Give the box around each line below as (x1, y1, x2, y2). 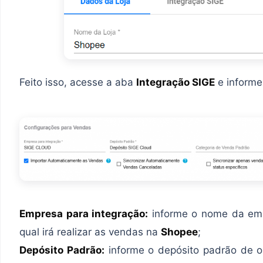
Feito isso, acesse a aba (19, 76, 136, 88)
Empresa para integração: (19, 207, 149, 220)
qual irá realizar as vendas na (19, 225, 161, 238)
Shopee (161, 225, 198, 238)
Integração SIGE (136, 76, 215, 88)
